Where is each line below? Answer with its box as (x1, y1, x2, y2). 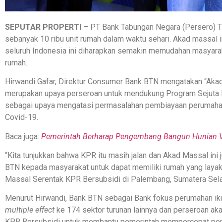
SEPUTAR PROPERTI (5, 22, 81, 32)
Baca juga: (5, 131, 41, 141)
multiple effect (5, 205, 55, 215)
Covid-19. (5, 112, 38, 122)
